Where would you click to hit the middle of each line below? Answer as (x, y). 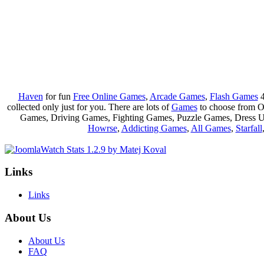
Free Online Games (109, 96)
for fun (58, 96)
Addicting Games (154, 128)
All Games (211, 128)
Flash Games (234, 96)
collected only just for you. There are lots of (89, 107)
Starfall (249, 128)
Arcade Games (177, 96)
